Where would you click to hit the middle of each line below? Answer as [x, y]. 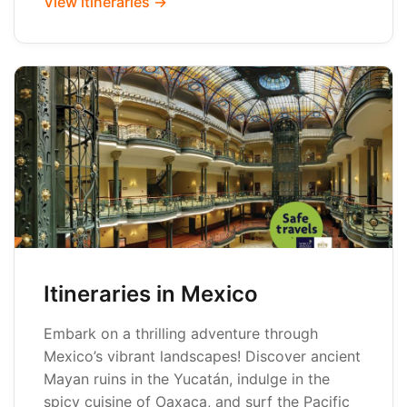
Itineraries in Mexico [151, 294]
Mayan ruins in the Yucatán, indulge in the [187, 379]
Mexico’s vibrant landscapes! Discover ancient [202, 356]
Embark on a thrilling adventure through [181, 333]
